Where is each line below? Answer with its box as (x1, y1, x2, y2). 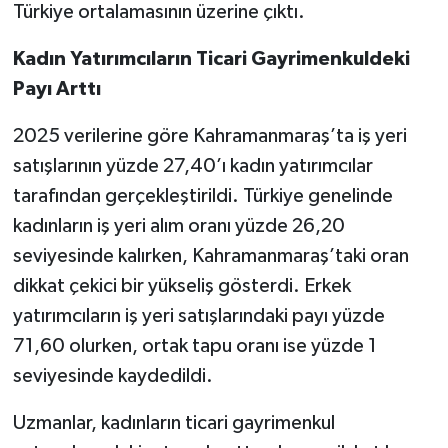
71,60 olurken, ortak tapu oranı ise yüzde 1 (12, 336, 377, 357)
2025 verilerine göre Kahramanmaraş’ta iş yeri (12, 126, 407, 147)
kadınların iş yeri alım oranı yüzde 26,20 (12, 216, 345, 237)
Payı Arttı (12, 79, 101, 100)
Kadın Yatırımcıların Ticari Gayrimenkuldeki (12, 49, 410, 70)
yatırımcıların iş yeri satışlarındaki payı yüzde (12, 306, 385, 327)
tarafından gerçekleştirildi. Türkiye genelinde (12, 186, 393, 207)
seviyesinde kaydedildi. (12, 366, 213, 387)
